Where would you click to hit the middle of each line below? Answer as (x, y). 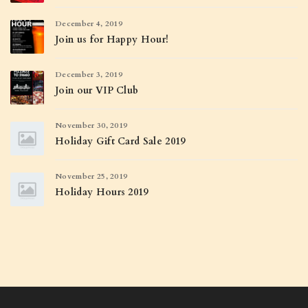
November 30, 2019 (91, 125)
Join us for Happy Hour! (112, 40)
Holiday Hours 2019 (102, 192)
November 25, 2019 (91, 176)
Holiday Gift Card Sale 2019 (120, 141)
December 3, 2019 (89, 75)
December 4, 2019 (89, 24)
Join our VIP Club (97, 90)
